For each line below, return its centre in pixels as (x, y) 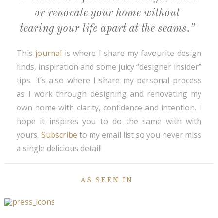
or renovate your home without (107, 13)
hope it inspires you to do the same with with (109, 121)
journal (49, 53)
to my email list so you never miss (139, 135)
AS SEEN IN (107, 180)
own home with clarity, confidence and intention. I (109, 108)
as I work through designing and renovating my (109, 94)
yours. (29, 135)
